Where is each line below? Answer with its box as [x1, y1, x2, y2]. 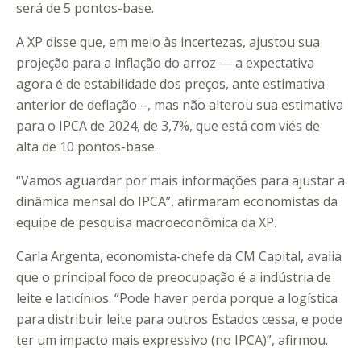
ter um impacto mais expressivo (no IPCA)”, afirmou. [16, 331, 328, 350]
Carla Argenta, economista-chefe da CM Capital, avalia [16, 247, 342, 266]
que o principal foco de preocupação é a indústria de [16, 268, 331, 287]
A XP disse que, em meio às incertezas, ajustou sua [16, 33, 320, 52]
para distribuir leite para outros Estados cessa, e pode [16, 310, 342, 329]
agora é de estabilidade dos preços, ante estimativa [16, 75, 325, 93]
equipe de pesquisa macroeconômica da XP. [16, 214, 276, 232]
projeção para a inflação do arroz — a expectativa [16, 54, 314, 73]
